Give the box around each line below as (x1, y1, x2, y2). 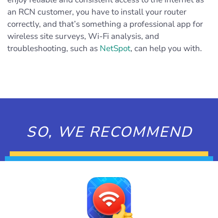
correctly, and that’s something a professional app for (7, 18, 203, 30)
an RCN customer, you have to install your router (7, 6, 186, 18)
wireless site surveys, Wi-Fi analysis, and (7, 30, 159, 42)
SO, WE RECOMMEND (26, 122, 192, 142)
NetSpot (100, 42, 130, 54)
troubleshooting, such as (7, 42, 100, 54)
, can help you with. (130, 42, 202, 54)
